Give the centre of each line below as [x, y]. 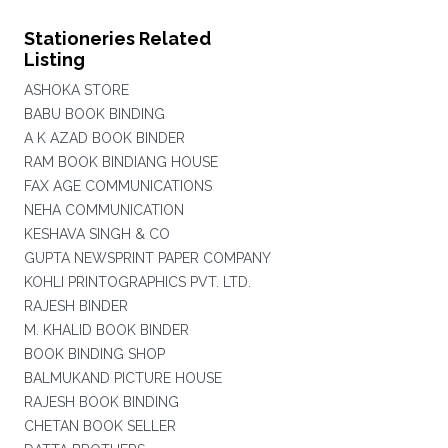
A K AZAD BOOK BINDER [104, 138]
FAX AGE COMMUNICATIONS [117, 186]
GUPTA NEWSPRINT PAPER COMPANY [147, 258]
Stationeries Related [117, 38]
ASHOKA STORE [76, 90]
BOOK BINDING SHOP [94, 354]
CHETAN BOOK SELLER [99, 426]
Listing [54, 59]
